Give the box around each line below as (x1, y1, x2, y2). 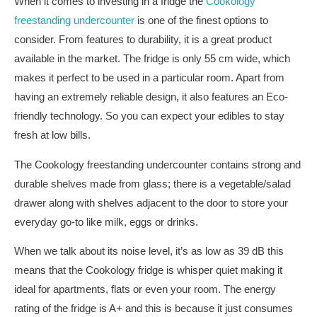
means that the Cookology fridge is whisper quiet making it (14, 265, 282, 277)
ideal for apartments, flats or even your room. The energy (14, 284, 276, 296)
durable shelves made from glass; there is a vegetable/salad (14, 178, 291, 190)
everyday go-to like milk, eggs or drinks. (14, 216, 198, 228)
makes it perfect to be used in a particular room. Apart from (14, 72, 284, 84)
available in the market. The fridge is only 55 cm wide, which (14, 53, 290, 65)
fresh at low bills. (14, 129, 91, 142)
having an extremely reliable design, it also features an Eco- (14, 91, 288, 103)
